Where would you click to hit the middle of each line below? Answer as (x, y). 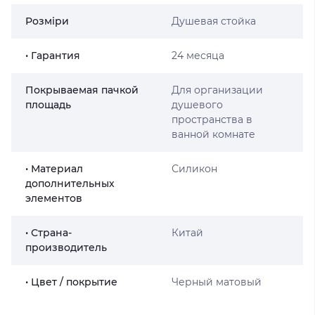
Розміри (47, 21)
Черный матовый (216, 282)
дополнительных (70, 184)
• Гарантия (53, 56)
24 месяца (198, 56)
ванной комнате (213, 134)
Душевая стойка (213, 21)
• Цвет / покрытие (71, 282)
